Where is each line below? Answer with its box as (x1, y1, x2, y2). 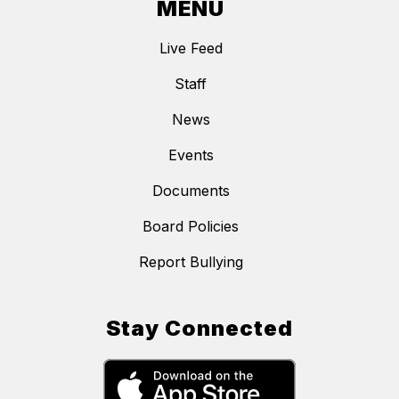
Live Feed (159, 39, 223, 58)
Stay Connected (106, 315, 293, 342)
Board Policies (142, 217, 239, 236)
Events (167, 146, 214, 165)
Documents (151, 182, 230, 200)
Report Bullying (138, 253, 243, 272)
